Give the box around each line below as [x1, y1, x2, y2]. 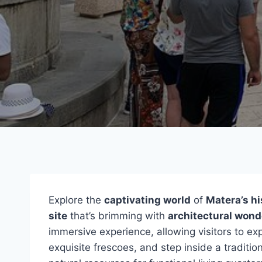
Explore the [49, 194, 104, 206]
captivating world [104, 194, 191, 206]
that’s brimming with [67, 210, 168, 222]
